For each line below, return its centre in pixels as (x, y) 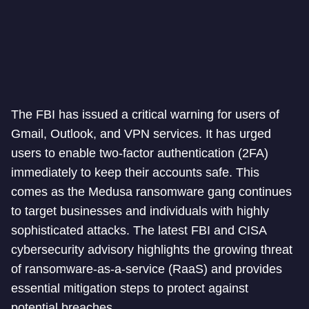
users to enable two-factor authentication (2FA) (140, 153)
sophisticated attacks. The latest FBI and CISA (139, 230)
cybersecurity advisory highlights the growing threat (152, 250)
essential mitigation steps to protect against (130, 288)
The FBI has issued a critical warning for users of (145, 114)
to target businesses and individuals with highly (140, 211)
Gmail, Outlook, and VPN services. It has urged (141, 134)
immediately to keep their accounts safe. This (135, 172)
